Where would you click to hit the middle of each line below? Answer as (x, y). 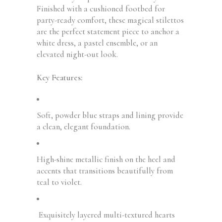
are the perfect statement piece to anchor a (108, 31)
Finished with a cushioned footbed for (101, 9)
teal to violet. (59, 182)
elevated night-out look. (77, 54)
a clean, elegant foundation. (83, 127)
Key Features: (59, 78)
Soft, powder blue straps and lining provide (110, 115)
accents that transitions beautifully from (105, 171)
